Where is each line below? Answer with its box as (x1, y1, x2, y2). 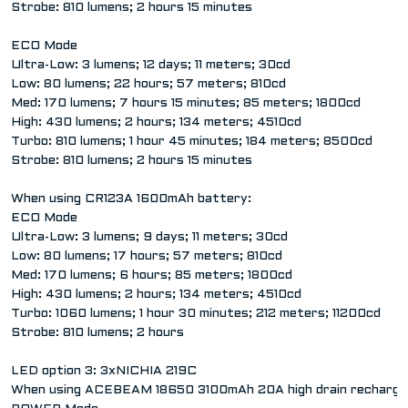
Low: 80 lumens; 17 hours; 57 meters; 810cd (11, 250, 282, 263)
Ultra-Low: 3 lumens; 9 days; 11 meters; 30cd (11, 231, 288, 244)
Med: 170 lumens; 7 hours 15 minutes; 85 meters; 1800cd (11, 97, 361, 110)
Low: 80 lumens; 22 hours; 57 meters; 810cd (11, 78, 286, 91)
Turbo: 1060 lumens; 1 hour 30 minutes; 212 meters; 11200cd (11, 308, 384, 321)
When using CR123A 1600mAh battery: (11, 193, 251, 206)
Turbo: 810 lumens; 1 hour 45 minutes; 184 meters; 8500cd (11, 136, 376, 148)
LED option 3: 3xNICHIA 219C (11, 365, 197, 378)
